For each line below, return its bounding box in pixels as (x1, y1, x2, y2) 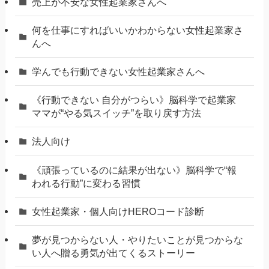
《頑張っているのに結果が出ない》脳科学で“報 (32, 164, 237, 175)
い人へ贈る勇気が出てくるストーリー (32, 247, 196, 258)
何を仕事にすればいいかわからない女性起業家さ (32, 24, 244, 35)
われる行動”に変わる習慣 (32, 177, 141, 189)
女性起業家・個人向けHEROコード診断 (32, 205, 205, 217)
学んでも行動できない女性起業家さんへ (32, 66, 205, 77)
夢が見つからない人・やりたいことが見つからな (32, 234, 244, 245)
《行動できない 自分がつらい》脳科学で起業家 (32, 94, 237, 106)
